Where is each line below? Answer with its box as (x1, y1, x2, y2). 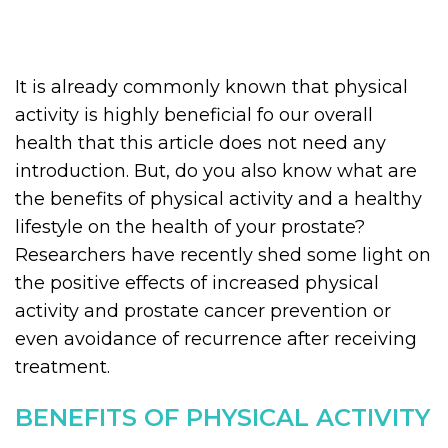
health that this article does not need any (15, 132, 386, 154)
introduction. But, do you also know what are (15, 160, 417, 182)
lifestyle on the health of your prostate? (15, 216, 365, 238)
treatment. (15, 356, 115, 378)
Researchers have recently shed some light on (15, 244, 431, 266)
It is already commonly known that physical (15, 76, 408, 98)
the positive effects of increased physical (15, 272, 379, 294)
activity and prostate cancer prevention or (15, 300, 391, 322)
